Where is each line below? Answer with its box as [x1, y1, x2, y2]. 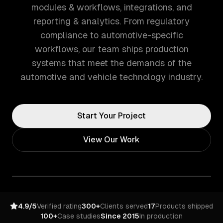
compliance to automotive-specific [40, 30, 183, 40]
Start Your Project [77, 111, 146, 120]
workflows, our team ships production [34, 44, 189, 54]
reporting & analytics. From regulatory [33, 16, 190, 26]
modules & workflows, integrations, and [31, 2, 192, 12]
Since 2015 [101, 212, 139, 220]
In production [139, 212, 183, 220]
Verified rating [37, 202, 82, 210]
